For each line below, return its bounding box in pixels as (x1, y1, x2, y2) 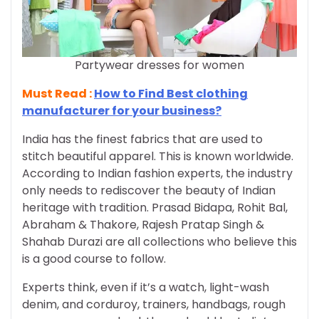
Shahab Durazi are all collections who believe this (22, 234, 297, 250)
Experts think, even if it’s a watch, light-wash (22, 279, 269, 296)
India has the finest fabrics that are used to (22, 131, 263, 147)
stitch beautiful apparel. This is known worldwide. (22, 148, 293, 164)
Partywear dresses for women (75, 57, 244, 73)
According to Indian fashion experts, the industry (22, 165, 293, 182)
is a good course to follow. (22, 251, 166, 267)
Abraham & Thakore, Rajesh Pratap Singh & (22, 216, 264, 233)
